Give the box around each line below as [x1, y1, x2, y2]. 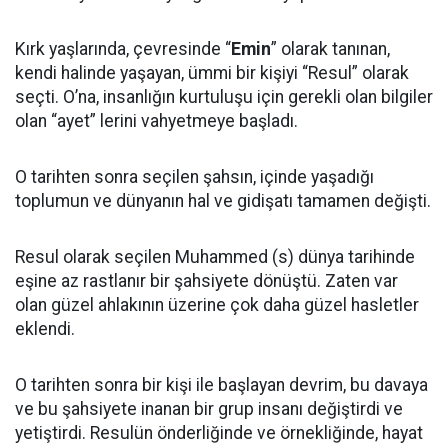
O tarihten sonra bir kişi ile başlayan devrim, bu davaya [15, 375, 428, 395]
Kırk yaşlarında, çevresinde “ [15, 39, 231, 59]
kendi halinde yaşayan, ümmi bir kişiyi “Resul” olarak [15, 63, 409, 83]
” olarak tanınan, [271, 39, 390, 59]
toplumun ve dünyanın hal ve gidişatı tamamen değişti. [15, 191, 431, 211]
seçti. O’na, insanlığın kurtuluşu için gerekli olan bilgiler [15, 87, 433, 107]
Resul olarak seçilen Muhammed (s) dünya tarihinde [15, 247, 415, 267]
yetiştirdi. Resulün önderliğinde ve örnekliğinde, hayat [15, 423, 423, 443]
